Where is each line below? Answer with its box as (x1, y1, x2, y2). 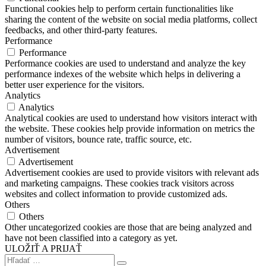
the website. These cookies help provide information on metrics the (5, 123, 255, 134)
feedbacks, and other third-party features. (5, 25, 157, 36)
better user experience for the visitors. (5, 80, 144, 90)
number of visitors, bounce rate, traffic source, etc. (5, 134, 192, 145)
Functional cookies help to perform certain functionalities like (5, 4, 233, 14)
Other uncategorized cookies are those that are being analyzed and (5, 222, 252, 233)
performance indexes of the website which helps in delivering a (5, 69, 240, 80)
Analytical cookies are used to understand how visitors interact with (5, 113, 257, 123)
